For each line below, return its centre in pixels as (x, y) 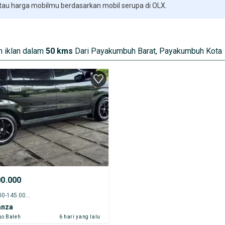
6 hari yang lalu (80, 216)
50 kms (59, 51)
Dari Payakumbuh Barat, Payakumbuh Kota (148, 51)
